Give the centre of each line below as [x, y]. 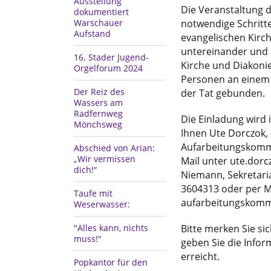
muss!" [88, 238]
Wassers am [98, 102]
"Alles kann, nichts [111, 227]
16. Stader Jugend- [111, 57]
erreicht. [200, 256]
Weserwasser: [102, 204]
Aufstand [92, 33]
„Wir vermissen [105, 158]
